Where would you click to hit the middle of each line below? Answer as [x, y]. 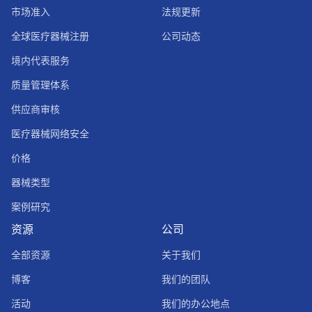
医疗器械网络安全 [50, 134]
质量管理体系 [40, 85]
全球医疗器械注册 [50, 36]
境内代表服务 [40, 61]
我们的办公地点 [196, 304]
